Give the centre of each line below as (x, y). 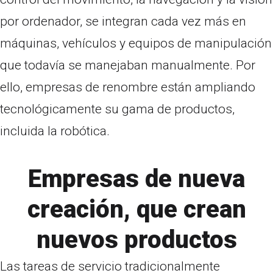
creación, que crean (136, 209)
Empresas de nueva (136, 179)
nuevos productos (136, 239)
